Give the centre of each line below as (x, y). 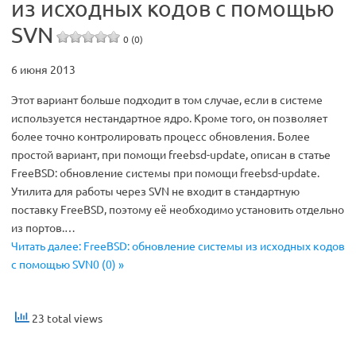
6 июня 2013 (43, 69)
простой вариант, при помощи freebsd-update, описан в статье (171, 154)
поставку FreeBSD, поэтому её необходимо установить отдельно (178, 209)
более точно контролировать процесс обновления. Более (161, 136)
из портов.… (43, 227)
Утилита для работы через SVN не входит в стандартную (155, 191)
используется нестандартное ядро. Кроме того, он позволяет (169, 118)
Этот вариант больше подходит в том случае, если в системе (167, 99)
